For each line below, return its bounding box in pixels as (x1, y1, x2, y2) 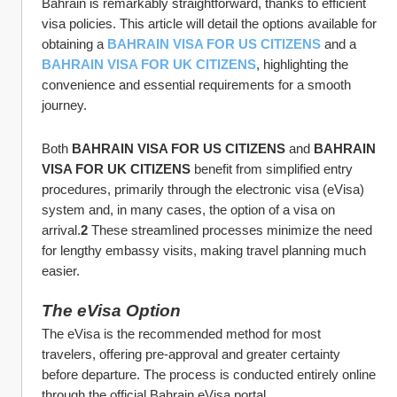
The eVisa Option (42, 301, 181, 320)
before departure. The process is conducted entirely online (42, 367, 376, 382)
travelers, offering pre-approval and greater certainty (42, 346, 340, 362)
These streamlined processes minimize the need (88, 222, 372, 237)
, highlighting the (256, 57, 348, 72)
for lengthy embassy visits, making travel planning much (42, 243, 366, 258)
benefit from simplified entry (191, 161, 353, 176)
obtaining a (42, 36, 107, 51)
